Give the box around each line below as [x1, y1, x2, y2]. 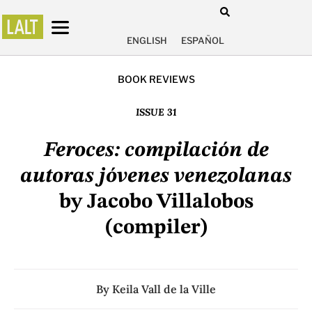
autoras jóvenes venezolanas [20, 166, 292, 187]
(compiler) [104, 217, 208, 239]
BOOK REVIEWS [117, 73, 195, 86]
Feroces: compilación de [43, 140, 269, 162]
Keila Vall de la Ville [112, 282, 216, 297]
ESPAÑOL [181, 35, 224, 47]
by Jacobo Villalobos [58, 192, 253, 213]
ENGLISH [127, 35, 167, 47]
